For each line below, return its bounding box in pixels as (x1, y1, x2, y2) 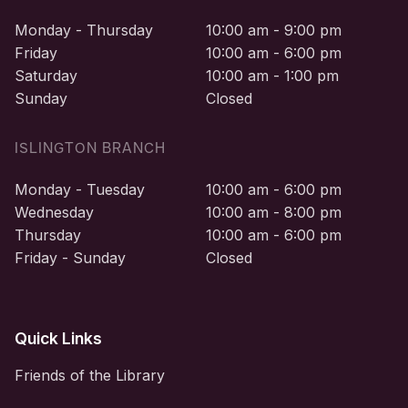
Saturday (15, 66, 77, 85)
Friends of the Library (15, 365, 165, 384)
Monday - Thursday (15, 20, 153, 39)
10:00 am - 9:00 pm (206, 20, 342, 39)
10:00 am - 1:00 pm (206, 66, 339, 85)
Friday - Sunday (15, 248, 126, 267)
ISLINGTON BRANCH (15, 138, 166, 157)
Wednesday (15, 202, 94, 221)
